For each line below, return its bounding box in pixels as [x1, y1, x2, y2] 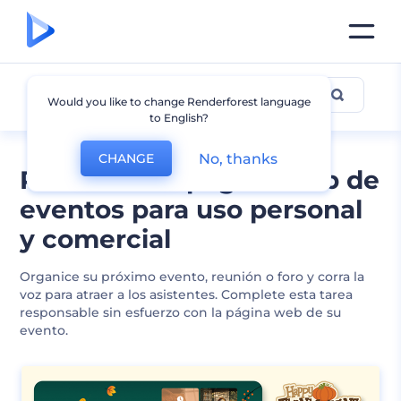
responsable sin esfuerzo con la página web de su [20, 304, 342, 320]
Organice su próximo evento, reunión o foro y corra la [20, 269, 365, 285]
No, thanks [199, 149, 278, 167]
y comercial [20, 224, 172, 254]
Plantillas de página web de [20, 165, 380, 195]
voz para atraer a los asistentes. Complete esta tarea [20, 286, 354, 303]
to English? [149, 111, 209, 124]
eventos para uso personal [20, 194, 363, 225]
